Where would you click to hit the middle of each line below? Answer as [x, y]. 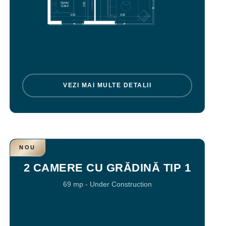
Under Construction [121, 184]
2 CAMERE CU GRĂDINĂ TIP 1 [107, 167]
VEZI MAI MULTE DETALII [107, 86]
